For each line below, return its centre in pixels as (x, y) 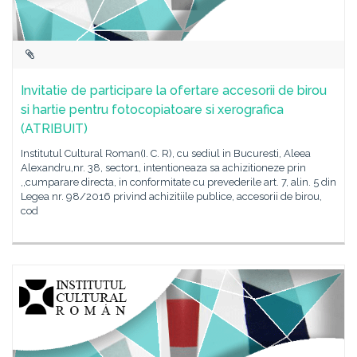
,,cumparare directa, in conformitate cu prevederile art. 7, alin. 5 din (178, 182)
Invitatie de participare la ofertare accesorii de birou (174, 90)
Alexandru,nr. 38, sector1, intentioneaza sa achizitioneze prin (163, 168)
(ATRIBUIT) (54, 129)
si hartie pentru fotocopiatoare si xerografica (152, 110)
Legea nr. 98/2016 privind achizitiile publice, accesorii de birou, (171, 196)
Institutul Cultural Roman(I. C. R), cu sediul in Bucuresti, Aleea (166, 153)
